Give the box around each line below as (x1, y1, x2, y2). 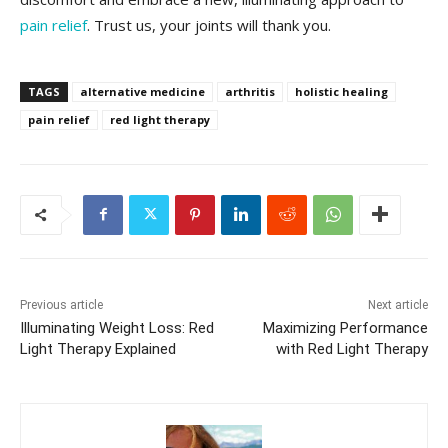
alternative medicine (80, 83, 205, 99)
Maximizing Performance (262, 318, 428, 337)
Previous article (20, 297, 103, 312)
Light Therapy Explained (20, 339, 176, 358)
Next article (367, 297, 428, 312)
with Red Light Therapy (275, 339, 428, 358)
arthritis (225, 83, 275, 99)
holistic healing (295, 83, 388, 99)
